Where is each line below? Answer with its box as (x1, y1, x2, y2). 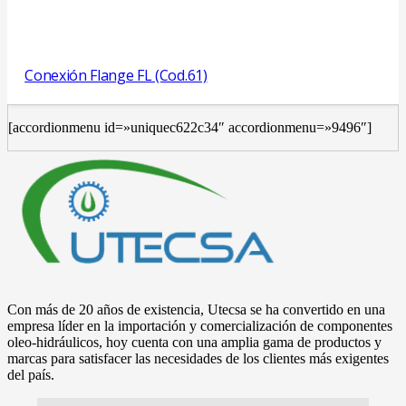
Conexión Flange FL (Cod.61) (24, 64, 208, 85)
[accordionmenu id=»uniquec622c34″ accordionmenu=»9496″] (8, 119, 372, 135)
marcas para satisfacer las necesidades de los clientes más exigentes (7, 350, 389, 366)
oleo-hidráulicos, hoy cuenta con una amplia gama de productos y (7, 333, 382, 350)
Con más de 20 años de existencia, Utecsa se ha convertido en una (7, 301, 385, 317)
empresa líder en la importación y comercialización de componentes (7, 317, 392, 333)
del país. (7, 366, 54, 382)
